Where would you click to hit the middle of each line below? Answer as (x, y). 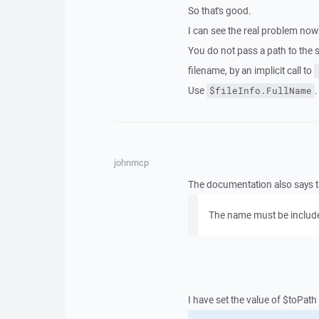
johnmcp (132, 163)
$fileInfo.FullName (260, 91)
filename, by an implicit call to (251, 70)
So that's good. (219, 11)
